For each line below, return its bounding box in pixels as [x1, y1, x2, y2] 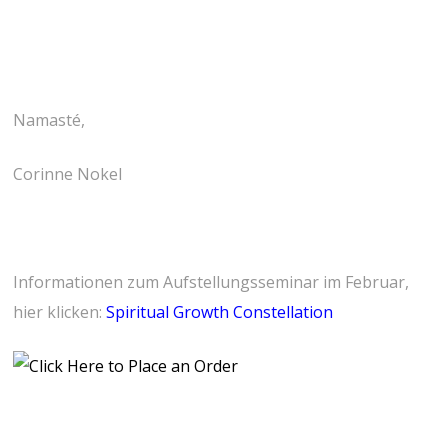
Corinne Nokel [13, 163, 123, 186]
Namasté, [13, 109, 86, 132]
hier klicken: [13, 301, 107, 324]
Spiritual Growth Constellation [106, 301, 338, 324]
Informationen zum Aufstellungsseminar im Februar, [13, 271, 410, 294]
